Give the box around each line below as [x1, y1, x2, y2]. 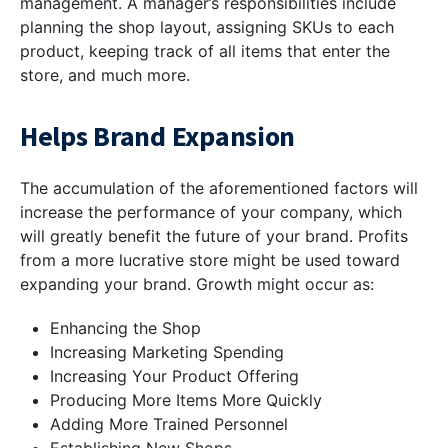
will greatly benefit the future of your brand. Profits [20, 226, 408, 247]
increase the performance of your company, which [20, 202, 402, 223]
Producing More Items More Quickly [50, 390, 322, 411]
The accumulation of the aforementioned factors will [20, 178, 418, 199]
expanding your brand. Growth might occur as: [20, 274, 374, 295]
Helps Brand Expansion [20, 118, 296, 155]
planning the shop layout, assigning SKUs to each [20, 17, 394, 38]
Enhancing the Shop [50, 318, 201, 339]
